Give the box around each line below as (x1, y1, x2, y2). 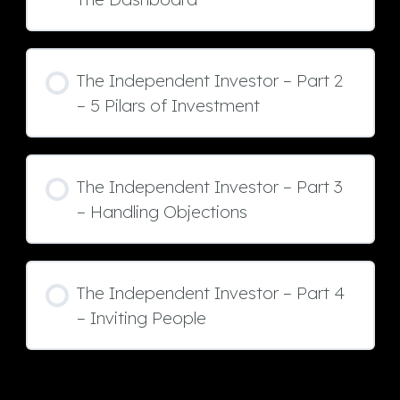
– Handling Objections (77, 200, 247, 222)
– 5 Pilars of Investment (77, 94, 260, 116)
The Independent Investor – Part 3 (77, 175, 343, 197)
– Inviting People (77, 306, 206, 329)
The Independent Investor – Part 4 (77, 281, 345, 304)
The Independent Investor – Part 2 (77, 69, 343, 91)
